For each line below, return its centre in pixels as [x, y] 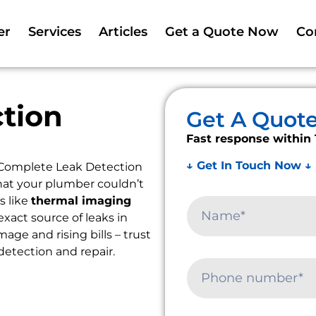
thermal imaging [81, 201]
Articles [123, 32]
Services [55, 32]
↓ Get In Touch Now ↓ [249, 166]
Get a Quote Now [222, 32]
